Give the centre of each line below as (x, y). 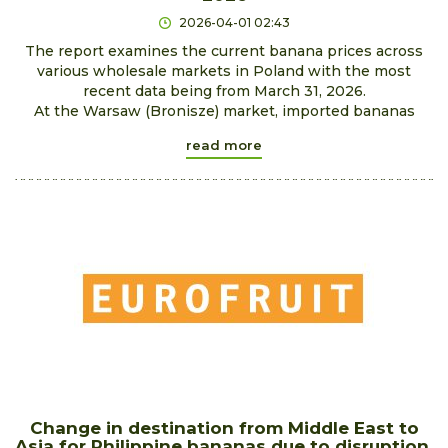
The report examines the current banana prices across (224, 50)
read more (224, 144)
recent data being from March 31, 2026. (224, 90)
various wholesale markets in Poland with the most (224, 70)
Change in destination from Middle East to (224, 427)
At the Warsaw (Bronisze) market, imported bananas (224, 110)
